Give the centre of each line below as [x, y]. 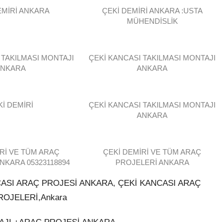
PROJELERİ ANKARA [152, 163]
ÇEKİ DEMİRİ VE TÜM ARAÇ [152, 152]
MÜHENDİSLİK [152, 21]
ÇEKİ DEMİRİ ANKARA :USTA [152, 11]
